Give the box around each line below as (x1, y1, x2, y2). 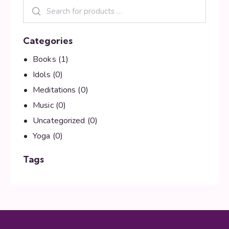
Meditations (33, 84, 76, 96)
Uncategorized (33, 114, 85, 126)
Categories (23, 35, 73, 47)
